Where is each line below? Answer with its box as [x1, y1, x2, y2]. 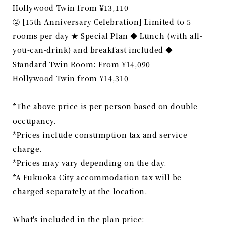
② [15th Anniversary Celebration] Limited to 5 [13, 17, 191, 27]
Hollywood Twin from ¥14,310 [13, 73, 129, 84]
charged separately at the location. [13, 186, 148, 197]
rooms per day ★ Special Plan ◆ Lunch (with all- [13, 31, 203, 41]
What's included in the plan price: [13, 214, 145, 225]
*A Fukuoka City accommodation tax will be [13, 172, 182, 183]
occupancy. [13, 116, 56, 126]
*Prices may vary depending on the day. [13, 158, 167, 168]
